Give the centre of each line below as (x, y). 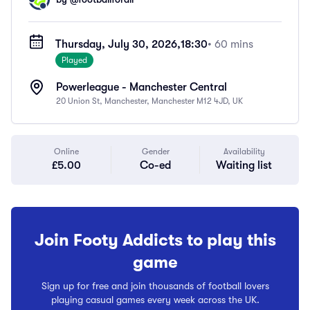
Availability (244, 152)
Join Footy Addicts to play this (155, 240)
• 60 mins (231, 44)
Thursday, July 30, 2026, (118, 44)
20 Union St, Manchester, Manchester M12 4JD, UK (149, 101)
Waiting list (244, 165)
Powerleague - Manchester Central (142, 87)
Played (75, 60)
